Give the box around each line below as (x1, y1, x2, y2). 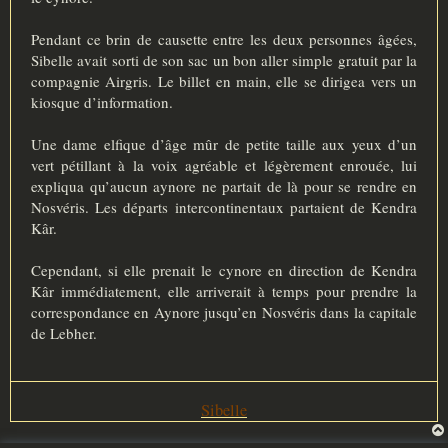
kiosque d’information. (31, 92, 173, 113)
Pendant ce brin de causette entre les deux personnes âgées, (31, 29, 417, 50)
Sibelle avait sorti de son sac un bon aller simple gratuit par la (31, 50, 417, 71)
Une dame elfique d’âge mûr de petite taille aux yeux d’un (31, 134, 417, 155)
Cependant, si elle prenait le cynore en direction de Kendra (31, 260, 417, 281)
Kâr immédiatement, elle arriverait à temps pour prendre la (31, 281, 417, 302)
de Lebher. (31, 323, 97, 344)
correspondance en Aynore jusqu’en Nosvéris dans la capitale (31, 302, 417, 323)
